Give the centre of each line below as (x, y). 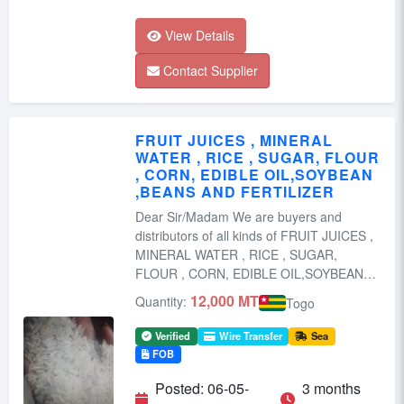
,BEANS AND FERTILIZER (235, 192)
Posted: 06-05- (202, 388)
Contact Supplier (211, 71)
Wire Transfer (250, 335)
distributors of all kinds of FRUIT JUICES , (254, 236)
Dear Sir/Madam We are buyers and (184, 217)
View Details (200, 36)
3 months (331, 388)
